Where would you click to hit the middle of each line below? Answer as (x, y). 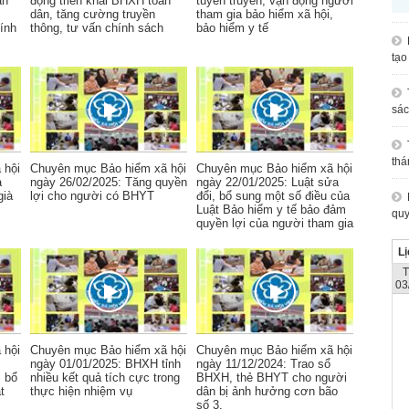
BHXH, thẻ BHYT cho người (272, 378)
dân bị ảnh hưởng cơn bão (267, 391)
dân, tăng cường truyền (93, 14)
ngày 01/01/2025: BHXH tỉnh (105, 364)
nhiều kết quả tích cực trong (105, 378)
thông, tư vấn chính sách (97, 28)
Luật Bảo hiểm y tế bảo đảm (271, 210)
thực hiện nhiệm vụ (81, 391)
